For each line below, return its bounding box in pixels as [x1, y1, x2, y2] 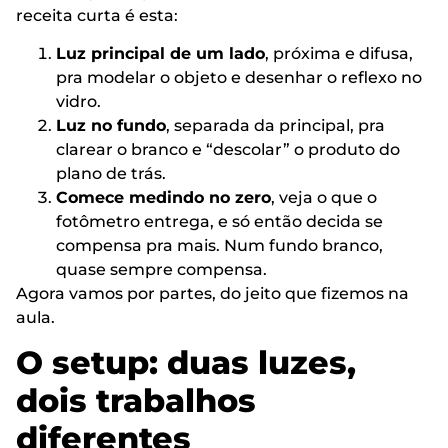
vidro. [56, 92, 101, 112]
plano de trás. [56, 164, 166, 184]
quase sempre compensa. [56, 260, 267, 280]
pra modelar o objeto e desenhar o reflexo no [56, 68, 422, 88]
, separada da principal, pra [166, 116, 385, 136]
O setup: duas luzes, [16, 343, 356, 383]
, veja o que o [271, 188, 377, 208]
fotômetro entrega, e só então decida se [56, 212, 383, 232]
